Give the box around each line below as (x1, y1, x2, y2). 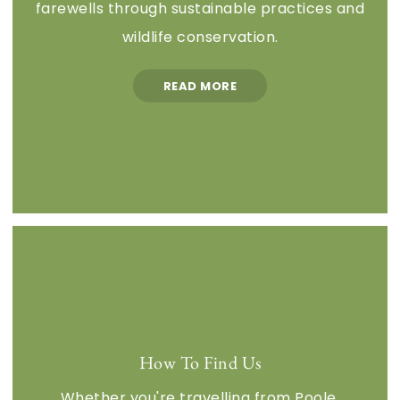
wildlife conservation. (121, 26, 279, 47)
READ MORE (162, 77, 237, 95)
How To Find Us (138, 350, 262, 374)
